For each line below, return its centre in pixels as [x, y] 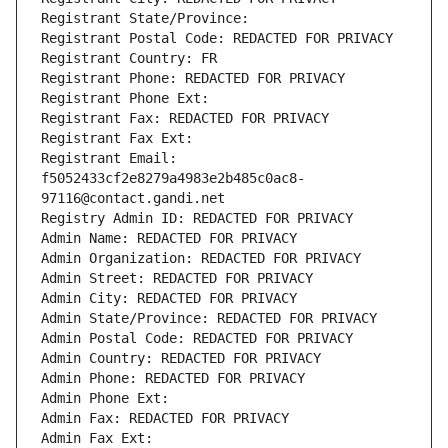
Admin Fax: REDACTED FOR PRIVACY [165, 418]
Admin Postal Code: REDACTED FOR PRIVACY [197, 338]
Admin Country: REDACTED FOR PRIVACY [181, 358]
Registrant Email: [109, 158]
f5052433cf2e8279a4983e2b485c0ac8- [173, 178]
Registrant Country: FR [129, 58]
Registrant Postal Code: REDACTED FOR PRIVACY [217, 38]
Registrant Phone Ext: [125, 98]
